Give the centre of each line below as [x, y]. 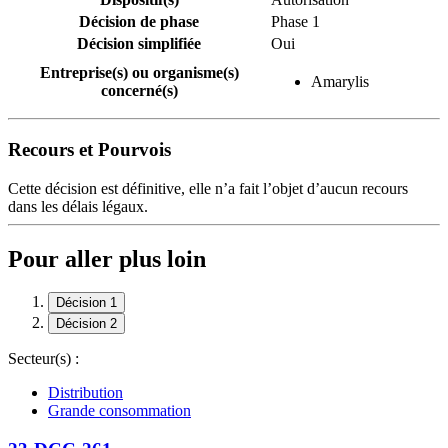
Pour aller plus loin [107, 258]
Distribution [85, 393]
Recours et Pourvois [89, 149]
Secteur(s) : [43, 359]
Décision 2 [86, 324]
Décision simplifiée [139, 44]
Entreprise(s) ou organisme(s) [139, 73]
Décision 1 [86, 303]
